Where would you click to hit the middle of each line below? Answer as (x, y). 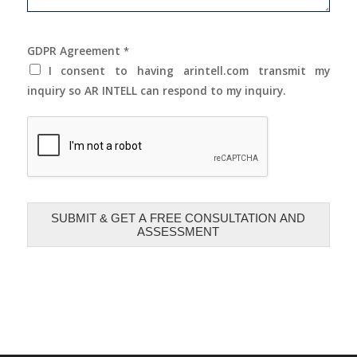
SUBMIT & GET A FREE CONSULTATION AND (178, 218)
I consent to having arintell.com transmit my (189, 70)
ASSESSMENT (178, 231)
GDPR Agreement (75, 50)
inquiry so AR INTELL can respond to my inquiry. (156, 90)
